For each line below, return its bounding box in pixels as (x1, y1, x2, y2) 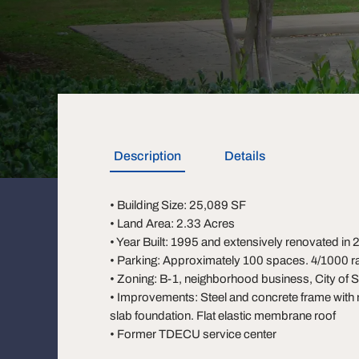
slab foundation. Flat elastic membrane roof (110, 309, 336, 322)
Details (224, 149, 265, 163)
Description (114, 149, 181, 163)
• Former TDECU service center (110, 328, 276, 341)
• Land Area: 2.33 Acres (110, 217, 235, 230)
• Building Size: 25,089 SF (110, 199, 246, 212)
